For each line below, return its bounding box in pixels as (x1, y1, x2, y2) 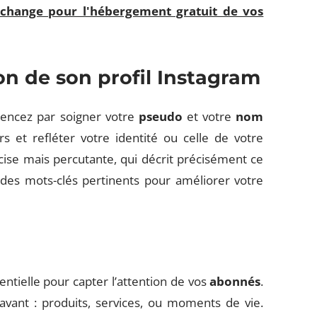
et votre (182, 108, 236, 125)
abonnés (209, 273, 261, 289)
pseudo (138, 108, 183, 125)
